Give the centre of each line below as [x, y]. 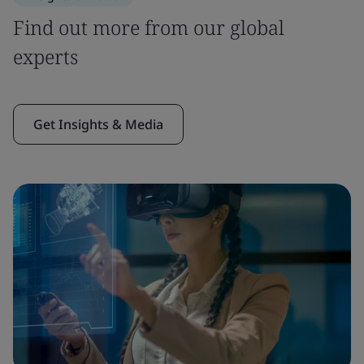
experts [45, 56]
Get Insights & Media [98, 124]
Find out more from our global [149, 27]
